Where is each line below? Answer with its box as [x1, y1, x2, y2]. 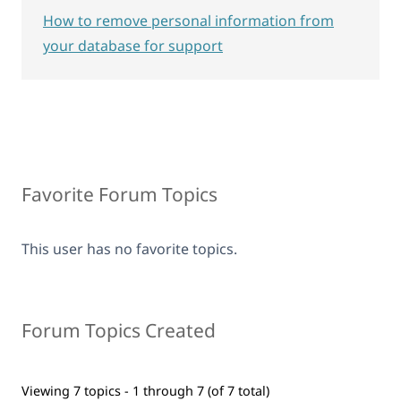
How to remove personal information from [43, 11, 334, 30]
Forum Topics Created [21, 318, 216, 343]
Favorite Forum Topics [21, 182, 218, 207]
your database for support [43, 36, 223, 55]
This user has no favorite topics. [21, 239, 237, 259]
